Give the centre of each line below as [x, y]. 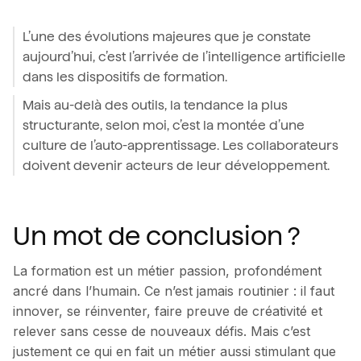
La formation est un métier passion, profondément [167, 271]
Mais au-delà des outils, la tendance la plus [155, 106]
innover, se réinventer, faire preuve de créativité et [168, 311]
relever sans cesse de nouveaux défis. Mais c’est [162, 332]
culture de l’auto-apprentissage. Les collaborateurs [180, 146]
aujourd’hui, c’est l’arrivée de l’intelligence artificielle [184, 57]
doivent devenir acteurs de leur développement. [176, 166]
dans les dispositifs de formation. [125, 77]
